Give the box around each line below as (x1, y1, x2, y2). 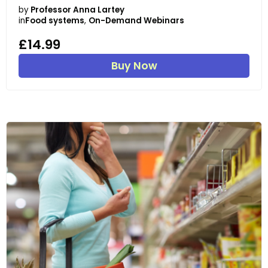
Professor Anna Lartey (31, 4, 124, 16)
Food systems (25, 15, 84, 27)
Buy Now (111, 58, 157, 73)
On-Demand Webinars (89, 15, 184, 27)
